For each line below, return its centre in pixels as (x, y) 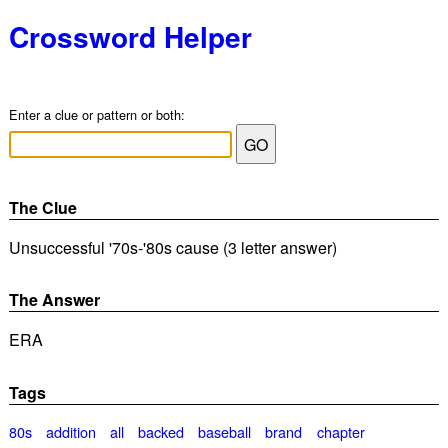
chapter (340, 431)
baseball (225, 431)
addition (71, 431)
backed (161, 431)
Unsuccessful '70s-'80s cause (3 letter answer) (172, 247)
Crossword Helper (130, 36)
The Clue (42, 207)
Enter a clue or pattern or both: (96, 114)
